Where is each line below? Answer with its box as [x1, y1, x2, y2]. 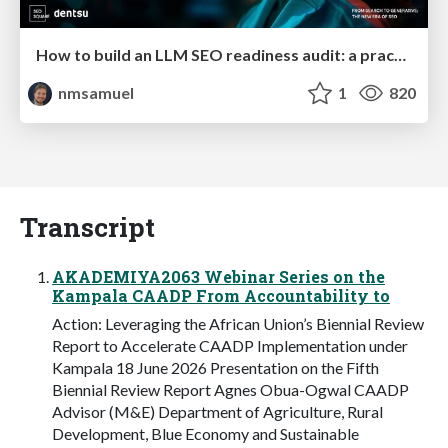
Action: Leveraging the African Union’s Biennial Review [52, 313, 424, 333]
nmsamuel [55, 82, 135, 102]
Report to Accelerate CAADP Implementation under [52, 335, 408, 355]
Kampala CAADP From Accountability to [52, 284, 390, 306]
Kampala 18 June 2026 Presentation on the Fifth [52, 357, 379, 377]
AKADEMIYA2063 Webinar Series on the [52, 265, 385, 287]
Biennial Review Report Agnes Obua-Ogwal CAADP [52, 379, 409, 399]
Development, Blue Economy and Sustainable [52, 423, 359, 443]
